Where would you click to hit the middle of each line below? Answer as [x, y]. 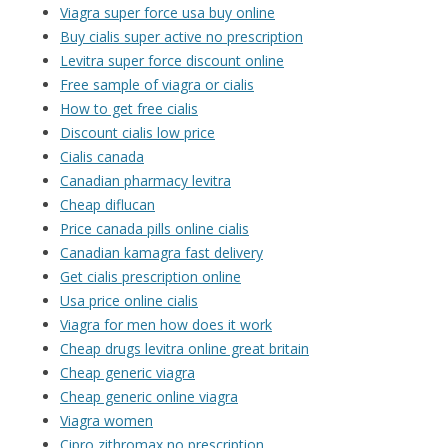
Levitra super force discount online [172, 61]
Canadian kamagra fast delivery [161, 253]
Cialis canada [102, 157]
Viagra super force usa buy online [167, 13]
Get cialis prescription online [150, 277]
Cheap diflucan [107, 205]
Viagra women [106, 421]
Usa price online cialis [129, 301]
